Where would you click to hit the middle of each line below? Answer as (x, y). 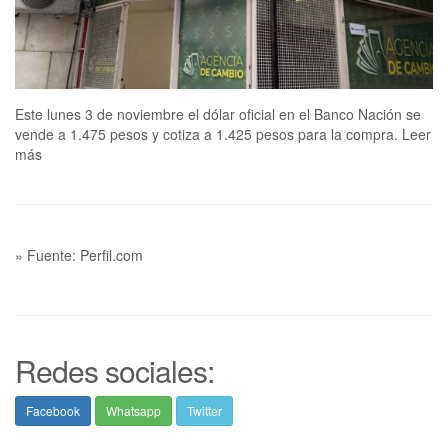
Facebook (53, 411)
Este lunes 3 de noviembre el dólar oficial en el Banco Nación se (218, 114)
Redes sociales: (114, 371)
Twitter (204, 411)
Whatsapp (133, 411)
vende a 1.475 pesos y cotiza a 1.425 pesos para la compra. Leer (223, 134)
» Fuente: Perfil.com (79, 255)
